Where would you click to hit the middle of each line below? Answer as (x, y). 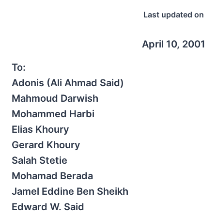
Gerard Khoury (46, 145)
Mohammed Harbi (53, 114)
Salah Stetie (39, 160)
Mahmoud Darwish (55, 98)
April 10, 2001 (174, 44)
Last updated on (173, 15)
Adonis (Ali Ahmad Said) (68, 83)
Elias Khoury (40, 129)
